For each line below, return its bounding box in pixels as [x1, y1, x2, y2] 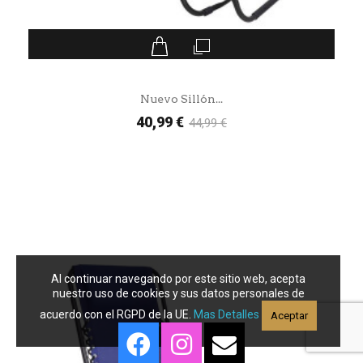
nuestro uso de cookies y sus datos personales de [52, 287, 305, 300]
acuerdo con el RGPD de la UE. [40, 308, 191, 322]
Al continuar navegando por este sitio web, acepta [51, 272, 305, 285]
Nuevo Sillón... [140, 92, 223, 106]
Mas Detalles [194, 308, 259, 322]
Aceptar [271, 310, 308, 322]
